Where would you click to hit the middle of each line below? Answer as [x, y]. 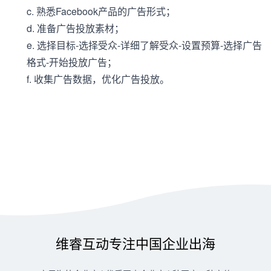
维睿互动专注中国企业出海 [135, 243]
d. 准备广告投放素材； [75, 28]
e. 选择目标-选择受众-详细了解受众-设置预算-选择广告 [144, 45]
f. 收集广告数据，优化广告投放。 [98, 79]
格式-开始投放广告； [72, 62]
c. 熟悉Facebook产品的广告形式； [101, 11]
